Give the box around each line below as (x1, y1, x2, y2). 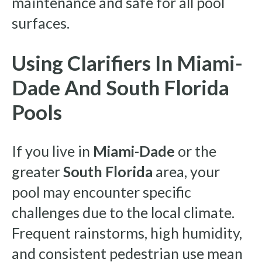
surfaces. (12, 13, 70, 32)
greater (12, 162, 63, 180)
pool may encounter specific (12, 182, 191, 201)
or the (175, 142, 216, 160)
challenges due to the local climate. (12, 203, 235, 221)
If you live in (12, 142, 93, 160)
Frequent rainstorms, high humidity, (12, 223, 242, 242)
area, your (153, 162, 220, 180)
